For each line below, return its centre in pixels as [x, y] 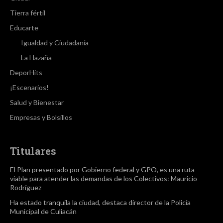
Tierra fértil [28, 13]
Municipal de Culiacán [43, 212]
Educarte [24, 28]
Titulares [33, 151]
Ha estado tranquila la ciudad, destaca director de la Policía [100, 203]
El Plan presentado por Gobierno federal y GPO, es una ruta [102, 170]
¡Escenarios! [29, 88]
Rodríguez [26, 188]
